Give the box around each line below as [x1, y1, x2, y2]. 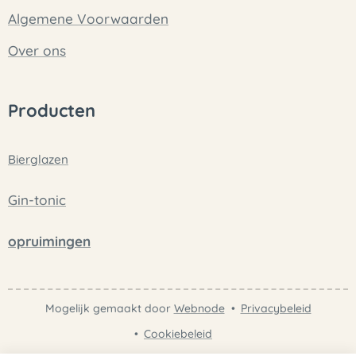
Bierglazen [8, 152, 68, 167]
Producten [8, 99, 95, 122]
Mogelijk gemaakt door [44, 301, 174, 315]
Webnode [173, 301, 225, 315]
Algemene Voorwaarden [8, 10, 168, 27]
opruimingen [8, 233, 91, 250]
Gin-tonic [8, 192, 66, 208]
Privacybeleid [240, 301, 311, 315]
